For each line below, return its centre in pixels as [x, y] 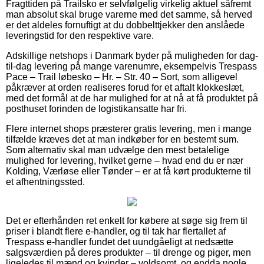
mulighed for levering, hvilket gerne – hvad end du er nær [125, 160]
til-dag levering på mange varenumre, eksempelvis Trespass [131, 66]
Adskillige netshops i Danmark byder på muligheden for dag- [132, 55]
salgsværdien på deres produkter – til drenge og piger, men [128, 252]
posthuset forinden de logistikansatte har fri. [96, 108]
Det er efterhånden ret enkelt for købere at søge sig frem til [127, 220]
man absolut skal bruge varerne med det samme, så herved [129, 14]
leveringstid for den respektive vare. [80, 35]
